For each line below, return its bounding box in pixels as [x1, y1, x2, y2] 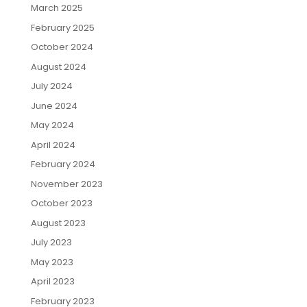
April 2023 [30, 275, 75, 288]
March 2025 [30, 1, 83, 14]
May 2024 [30, 119, 74, 132]
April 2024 [30, 138, 75, 151]
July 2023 [30, 236, 72, 249]
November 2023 [30, 177, 103, 191]
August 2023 [30, 216, 86, 230]
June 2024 [30, 99, 77, 112]
